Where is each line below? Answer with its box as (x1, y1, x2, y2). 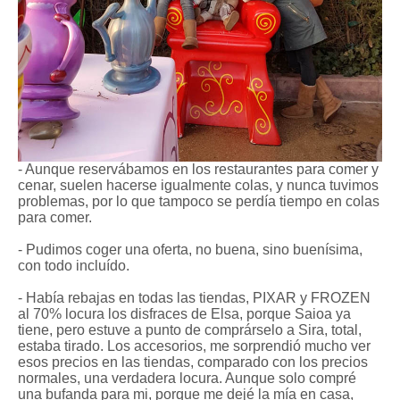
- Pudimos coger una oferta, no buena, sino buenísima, (18, 241, 362, 257)
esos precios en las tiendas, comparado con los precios (18, 354, 368, 370)
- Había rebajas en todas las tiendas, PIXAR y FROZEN (18, 289, 371, 305)
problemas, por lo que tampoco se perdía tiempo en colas (18, 193, 379, 209)
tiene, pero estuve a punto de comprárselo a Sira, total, (18, 321, 362, 337)
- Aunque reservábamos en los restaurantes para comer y (18, 161, 379, 177)
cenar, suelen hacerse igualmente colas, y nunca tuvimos (18, 177, 379, 193)
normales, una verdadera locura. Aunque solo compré (18, 370, 356, 386)
